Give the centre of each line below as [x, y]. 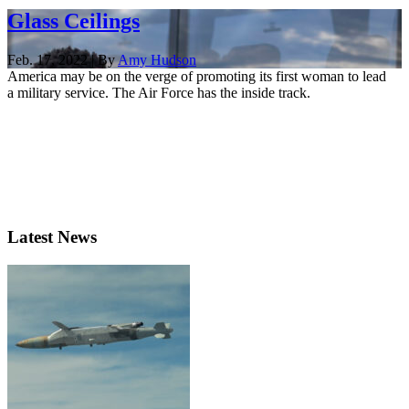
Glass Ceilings [73, 21]
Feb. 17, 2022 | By [63, 59]
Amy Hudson [157, 59]
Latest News [52, 237]
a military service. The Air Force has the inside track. [159, 92]
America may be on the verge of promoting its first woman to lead [197, 76]
